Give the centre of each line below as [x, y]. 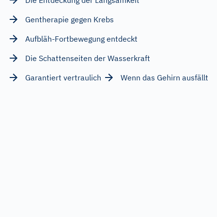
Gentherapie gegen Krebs [70, 19]
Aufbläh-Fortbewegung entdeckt [81, 39]
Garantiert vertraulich [63, 77]
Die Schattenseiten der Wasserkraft [88, 58]
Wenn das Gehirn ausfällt [164, 77]
